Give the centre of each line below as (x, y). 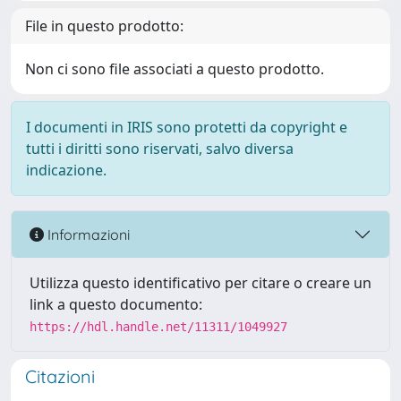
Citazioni (60, 376)
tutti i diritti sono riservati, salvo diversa (160, 149)
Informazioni (87, 234)
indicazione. (66, 170)
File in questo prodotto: (104, 26)
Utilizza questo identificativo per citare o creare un (200, 283)
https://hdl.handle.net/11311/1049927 (158, 327)
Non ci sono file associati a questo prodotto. (175, 69)
